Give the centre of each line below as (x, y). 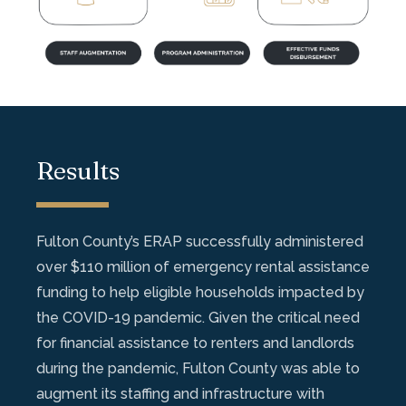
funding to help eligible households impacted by (200, 292)
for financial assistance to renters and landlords (195, 343)
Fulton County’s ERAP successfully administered (200, 241)
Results (78, 170)
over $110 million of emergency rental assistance (203, 266)
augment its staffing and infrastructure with (180, 393)
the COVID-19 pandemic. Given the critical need (198, 317)
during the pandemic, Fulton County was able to (198, 368)
